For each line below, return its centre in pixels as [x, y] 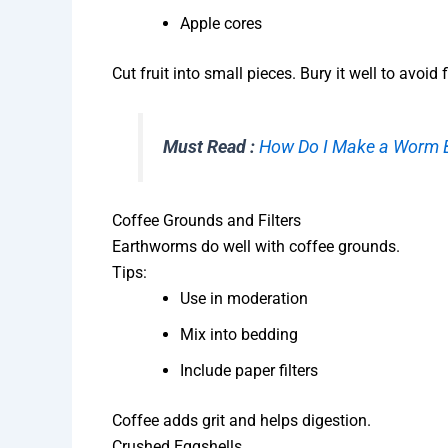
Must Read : [209, 147]
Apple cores [221, 23]
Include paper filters [249, 371]
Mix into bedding [239, 335]
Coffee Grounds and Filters [206, 221]
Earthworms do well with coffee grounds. [256, 247]
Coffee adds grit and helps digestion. [241, 421]
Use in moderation [244, 299]
